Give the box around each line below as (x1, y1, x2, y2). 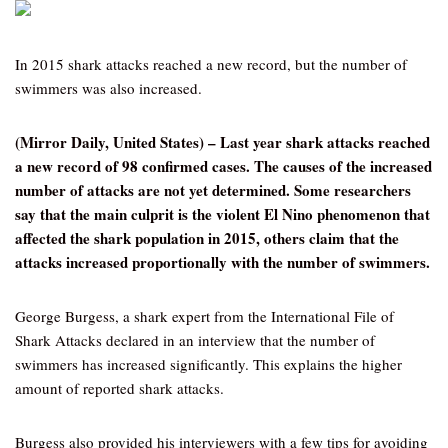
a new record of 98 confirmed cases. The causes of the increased (15, 155, 432, 177)
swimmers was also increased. (15, 78, 202, 98)
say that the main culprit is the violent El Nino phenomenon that (15, 203, 430, 225)
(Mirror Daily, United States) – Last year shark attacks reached (15, 131, 430, 153)
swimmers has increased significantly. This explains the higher (15, 354, 402, 374)
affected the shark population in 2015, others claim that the (15, 227, 399, 249)
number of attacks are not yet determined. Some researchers (15, 179, 411, 201)
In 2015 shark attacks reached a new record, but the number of (15, 54, 407, 74)
